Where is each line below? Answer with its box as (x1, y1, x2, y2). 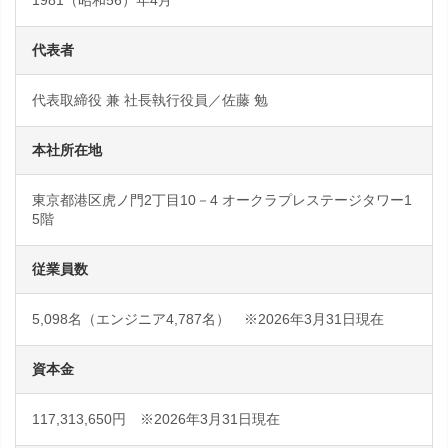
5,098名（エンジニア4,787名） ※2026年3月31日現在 (32, 311, 384, 327)
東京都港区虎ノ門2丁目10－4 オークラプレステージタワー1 (32, 192, 412, 208)
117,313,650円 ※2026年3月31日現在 (32, 411, 280, 427)
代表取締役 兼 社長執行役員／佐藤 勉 (32, 92, 268, 108)
